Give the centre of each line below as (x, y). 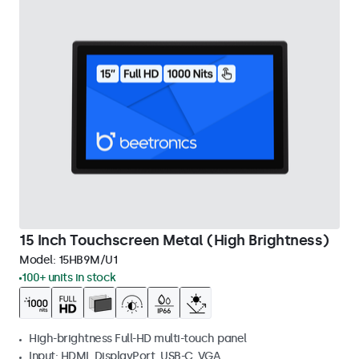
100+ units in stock (69, 278)
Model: (39, 260)
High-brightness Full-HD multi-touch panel (138, 339)
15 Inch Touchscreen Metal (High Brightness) (174, 240)
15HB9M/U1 (87, 260)
